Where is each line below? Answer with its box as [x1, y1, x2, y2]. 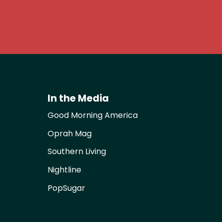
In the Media [48, 92, 110, 106]
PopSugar [48, 182, 86, 194]
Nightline [48, 164, 82, 176]
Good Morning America [48, 109, 138, 121]
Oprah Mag [48, 127, 92, 139]
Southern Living [48, 146, 107, 158]
